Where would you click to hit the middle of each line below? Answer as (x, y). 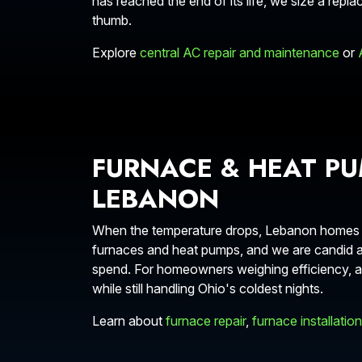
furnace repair (206, 321)
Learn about (129, 321)
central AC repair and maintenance (240, 53)
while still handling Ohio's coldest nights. (208, 288)
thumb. (112, 20)
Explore (116, 53)
